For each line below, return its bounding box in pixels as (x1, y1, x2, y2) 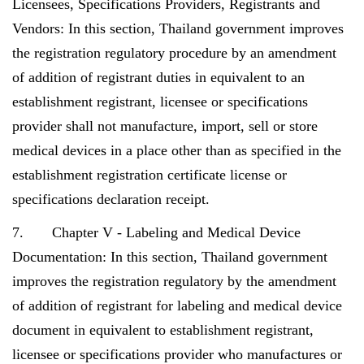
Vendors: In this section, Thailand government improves (12, 20, 344, 37)
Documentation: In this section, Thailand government (12, 249, 327, 265)
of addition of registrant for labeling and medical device (12, 297, 342, 314)
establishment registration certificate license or (12, 167, 287, 183)
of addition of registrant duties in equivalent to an (12, 69, 305, 85)
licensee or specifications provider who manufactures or (12, 346, 342, 362)
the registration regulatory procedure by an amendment (12, 45, 336, 61)
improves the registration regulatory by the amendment (12, 273, 336, 289)
